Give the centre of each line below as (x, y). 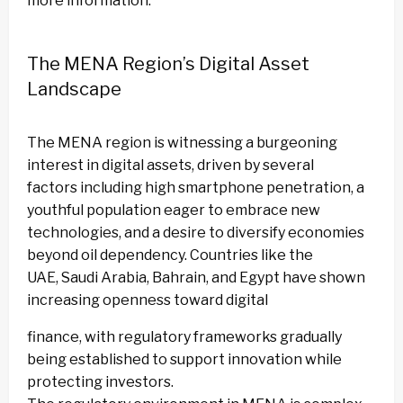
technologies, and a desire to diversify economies (196, 233)
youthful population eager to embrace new (174, 210)
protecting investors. (100, 382)
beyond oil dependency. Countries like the (170, 255)
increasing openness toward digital (148, 300)
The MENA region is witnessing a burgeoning (182, 143)
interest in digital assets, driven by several (170, 166)
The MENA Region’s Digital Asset (168, 64)
